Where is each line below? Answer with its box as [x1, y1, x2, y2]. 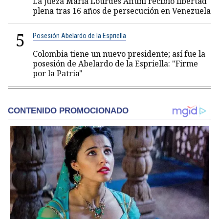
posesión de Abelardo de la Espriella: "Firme [33, 58, 198, 69]
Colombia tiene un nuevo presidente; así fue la [33, 48, 205, 59]
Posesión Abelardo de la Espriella [33, 32, 126, 40]
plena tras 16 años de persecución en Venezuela [33, 5, 211, 16]
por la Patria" [33, 68, 83, 79]
